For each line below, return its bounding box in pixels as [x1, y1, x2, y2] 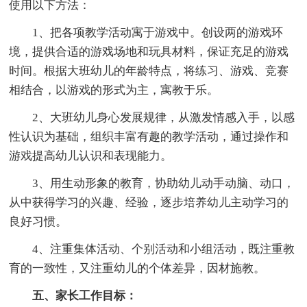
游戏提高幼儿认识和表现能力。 [9, 149, 173, 162]
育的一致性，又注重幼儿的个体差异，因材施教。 [9, 261, 266, 275]
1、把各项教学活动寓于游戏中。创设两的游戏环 [9, 25, 284, 39]
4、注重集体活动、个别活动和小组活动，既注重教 [9, 242, 295, 256]
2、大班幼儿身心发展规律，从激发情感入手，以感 [9, 110, 295, 124]
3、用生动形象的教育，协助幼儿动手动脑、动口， [9, 176, 295, 190]
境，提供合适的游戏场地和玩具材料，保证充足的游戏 [9, 45, 289, 58]
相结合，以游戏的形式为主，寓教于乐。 [9, 83, 219, 97]
